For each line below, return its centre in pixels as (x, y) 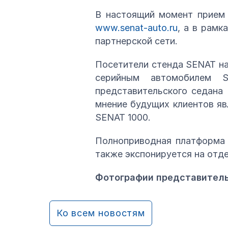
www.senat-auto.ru (136, 27)
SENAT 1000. (123, 117)
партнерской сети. (136, 41)
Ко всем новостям (101, 213)
